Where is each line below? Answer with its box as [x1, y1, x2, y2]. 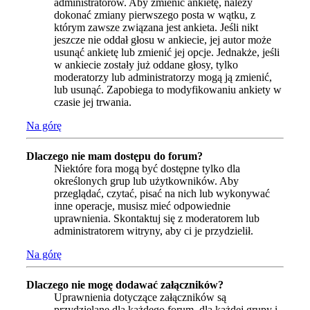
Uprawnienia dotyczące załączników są [54, 291, 226, 304]
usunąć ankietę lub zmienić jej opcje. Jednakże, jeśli [54, 46, 280, 59]
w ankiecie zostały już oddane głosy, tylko [54, 59, 238, 71]
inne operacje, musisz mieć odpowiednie [54, 200, 230, 212]
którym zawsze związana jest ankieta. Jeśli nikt [54, 21, 258, 34]
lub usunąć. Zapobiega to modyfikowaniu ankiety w [54, 84, 282, 96]
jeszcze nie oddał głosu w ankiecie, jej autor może [54, 34, 271, 46]
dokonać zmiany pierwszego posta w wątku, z [54, 9, 255, 21]
